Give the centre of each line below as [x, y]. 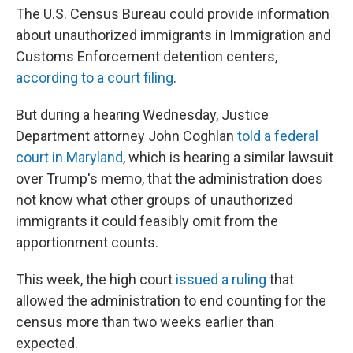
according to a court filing [95, 78]
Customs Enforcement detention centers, [147, 56]
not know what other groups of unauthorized [154, 200]
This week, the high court [96, 279]
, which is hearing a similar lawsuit [228, 157]
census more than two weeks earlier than [145, 322]
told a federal [278, 136]
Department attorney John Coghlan [126, 136]
